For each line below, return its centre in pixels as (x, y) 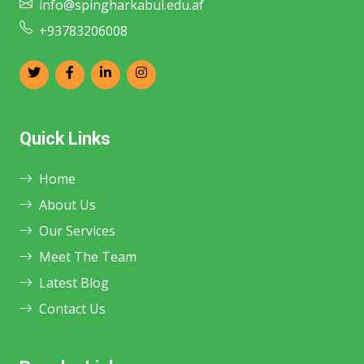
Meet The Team (88, 256)
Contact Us (72, 308)
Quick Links (65, 138)
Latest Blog (74, 282)
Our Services (77, 230)
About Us (67, 204)
